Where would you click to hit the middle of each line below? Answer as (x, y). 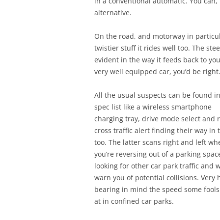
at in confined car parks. (134, 201)
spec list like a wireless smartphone (153, 107)
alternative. (113, 12)
